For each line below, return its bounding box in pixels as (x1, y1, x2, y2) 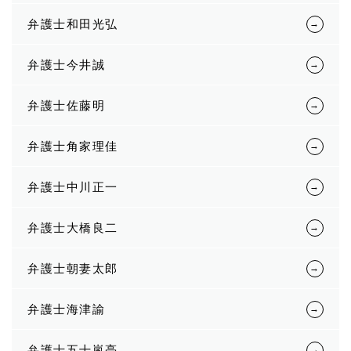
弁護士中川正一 (27, 180, 118, 194)
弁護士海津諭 (27, 302, 105, 316)
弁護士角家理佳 (27, 139, 118, 153)
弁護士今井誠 (27, 58, 105, 71)
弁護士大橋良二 (27, 221, 118, 234)
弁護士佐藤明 (27, 99, 105, 112)
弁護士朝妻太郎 (27, 262, 118, 275)
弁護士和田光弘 (27, 17, 118, 31)
